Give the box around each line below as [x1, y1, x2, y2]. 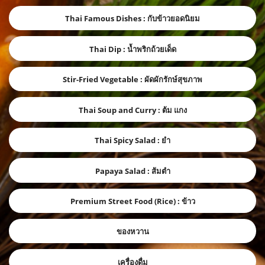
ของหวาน [116, 226, 149, 237]
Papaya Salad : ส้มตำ [95, 165, 170, 176]
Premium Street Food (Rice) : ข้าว [70, 196, 195, 207]
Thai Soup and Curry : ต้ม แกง [78, 104, 187, 115]
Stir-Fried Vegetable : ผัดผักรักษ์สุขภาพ [63, 74, 202, 85]
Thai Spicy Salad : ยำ [95, 135, 170, 146]
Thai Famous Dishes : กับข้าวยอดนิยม [65, 13, 200, 24]
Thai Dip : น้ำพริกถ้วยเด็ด [89, 43, 176, 54]
